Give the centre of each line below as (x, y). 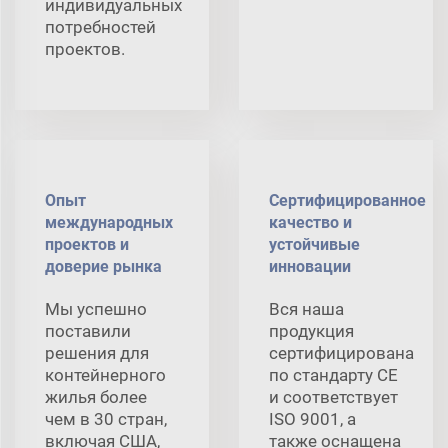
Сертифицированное (347, 200)
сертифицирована (341, 352)
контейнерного (105, 374)
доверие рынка (103, 266)
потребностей (100, 26)
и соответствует (333, 396)
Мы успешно (96, 308)
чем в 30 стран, (106, 418)
